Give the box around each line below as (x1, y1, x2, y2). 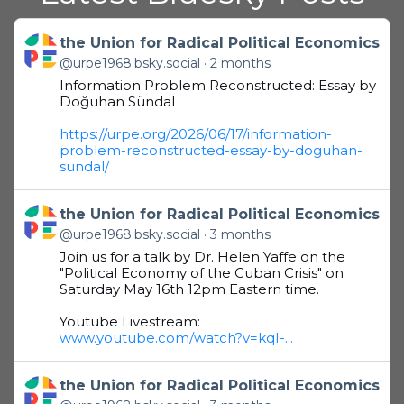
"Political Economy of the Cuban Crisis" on (60, 263, 344, 281)
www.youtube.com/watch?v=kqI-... (60, 328, 293, 346)
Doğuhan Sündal (60, 92, 175, 110)
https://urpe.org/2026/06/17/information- (60, 124, 332, 142)
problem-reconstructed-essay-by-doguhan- (60, 141, 363, 159)
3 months (210, 225, 271, 243)
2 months (210, 54, 271, 71)
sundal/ (60, 157, 109, 175)
